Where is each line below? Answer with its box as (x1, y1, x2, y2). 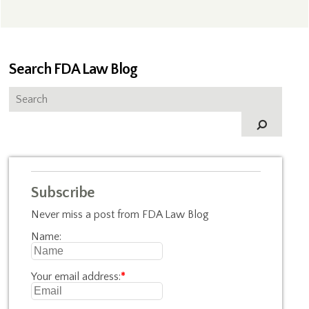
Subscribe (31, 184, 95, 201)
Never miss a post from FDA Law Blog (31, 208, 210, 221)
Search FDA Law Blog (9, 61, 138, 78)
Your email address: (31, 270, 121, 283)
